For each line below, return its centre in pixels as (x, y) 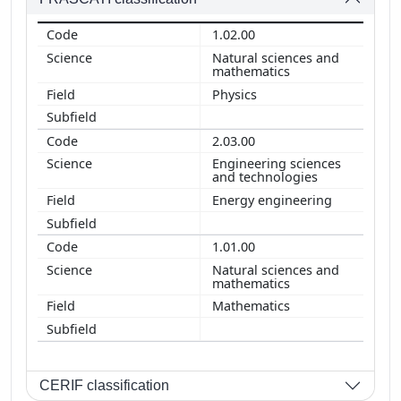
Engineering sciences (277, 164)
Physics (236, 94)
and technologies (267, 177)
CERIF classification (105, 386)
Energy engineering (274, 200)
